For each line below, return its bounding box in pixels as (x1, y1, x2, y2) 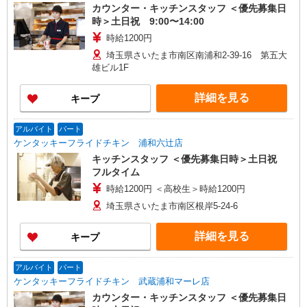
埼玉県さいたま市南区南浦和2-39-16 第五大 (106, 50, 287, 60)
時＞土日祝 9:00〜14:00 (91, 16, 204, 27)
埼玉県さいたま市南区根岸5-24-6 (106, 201, 238, 211)
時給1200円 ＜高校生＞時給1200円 (106, 184, 245, 194)
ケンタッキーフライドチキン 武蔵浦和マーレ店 (13, 276, 210, 286)
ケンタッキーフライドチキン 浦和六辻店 (13, 138, 183, 148)
